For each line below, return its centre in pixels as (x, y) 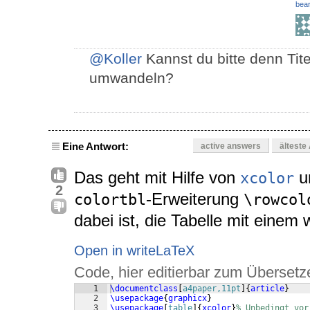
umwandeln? (131, 78)
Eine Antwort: (95, 147)
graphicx (188, 299)
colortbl (110, 200)
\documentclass (144, 289)
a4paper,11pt (212, 289)
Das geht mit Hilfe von (157, 178)
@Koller (116, 59)
